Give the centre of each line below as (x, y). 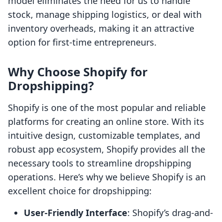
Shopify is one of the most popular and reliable (107, 108)
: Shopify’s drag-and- (170, 213)
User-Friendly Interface (76, 213)
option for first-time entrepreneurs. (82, 42)
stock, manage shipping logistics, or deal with (105, 15)
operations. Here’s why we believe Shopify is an (107, 177)
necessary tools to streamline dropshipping (100, 163)
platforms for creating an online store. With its (106, 122)
